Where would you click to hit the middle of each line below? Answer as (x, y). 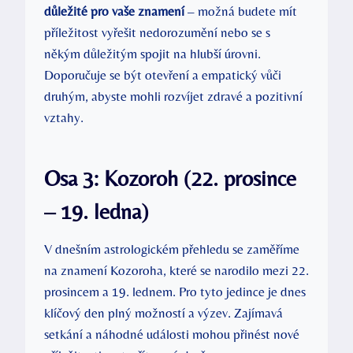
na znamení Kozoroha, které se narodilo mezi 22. (176, 270)
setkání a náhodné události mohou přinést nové (172, 334)
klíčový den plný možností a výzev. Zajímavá (163, 312)
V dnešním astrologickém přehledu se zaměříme (172, 249)
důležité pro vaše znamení (114, 11)
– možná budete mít (241, 11)
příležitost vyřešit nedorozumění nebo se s (157, 32)
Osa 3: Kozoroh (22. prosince (170, 178)
